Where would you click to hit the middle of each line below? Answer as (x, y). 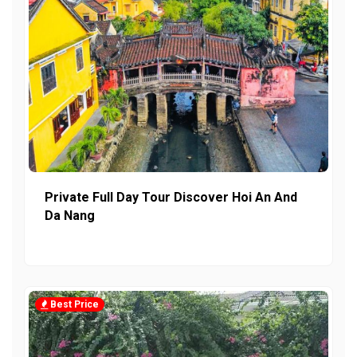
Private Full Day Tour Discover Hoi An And (171, 197)
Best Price (73, 304)
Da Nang (70, 215)
